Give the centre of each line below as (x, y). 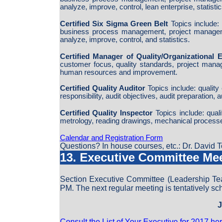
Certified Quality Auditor (104, 88)
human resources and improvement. (118, 73)
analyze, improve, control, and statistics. (125, 40)
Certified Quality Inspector (106, 113)
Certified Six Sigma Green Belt (114, 24)
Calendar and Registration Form (111, 138)
